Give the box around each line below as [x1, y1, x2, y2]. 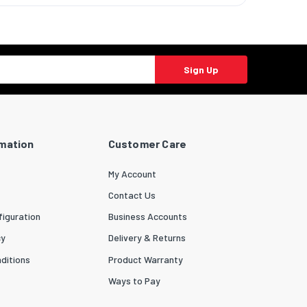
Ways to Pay [108, 274, 160, 286]
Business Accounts [108, 210, 187, 223]
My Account [108, 167, 156, 180]
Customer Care [108, 136, 187, 150]
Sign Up [183, 63, 219, 75]
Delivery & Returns [108, 232, 186, 244]
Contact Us [108, 188, 156, 201]
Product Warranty [108, 253, 183, 265]
